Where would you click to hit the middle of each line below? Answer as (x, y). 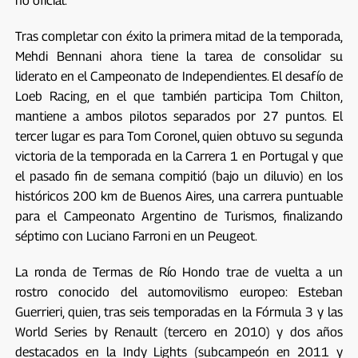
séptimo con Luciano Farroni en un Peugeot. (136, 236)
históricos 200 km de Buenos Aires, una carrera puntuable (179, 196)
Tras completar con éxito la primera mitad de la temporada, (179, 36)
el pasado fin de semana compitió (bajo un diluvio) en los (179, 176)
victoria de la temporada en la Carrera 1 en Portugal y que (179, 156)
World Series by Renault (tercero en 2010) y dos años (179, 332)
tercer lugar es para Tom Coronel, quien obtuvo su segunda (179, 136)
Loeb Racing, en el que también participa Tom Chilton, (179, 96)
